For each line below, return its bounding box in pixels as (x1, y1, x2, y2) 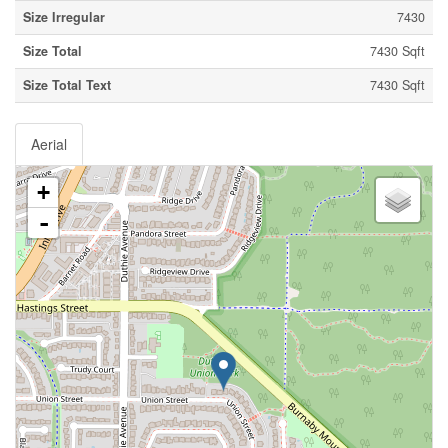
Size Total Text (23, 75, 111, 94)
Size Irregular (23, 7, 105, 26)
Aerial (31, 133, 67, 154)
